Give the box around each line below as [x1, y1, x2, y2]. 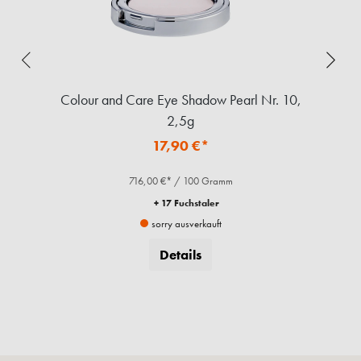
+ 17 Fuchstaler [153, 197, 219, 210]
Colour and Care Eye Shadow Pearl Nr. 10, [60, 90, 301, 110]
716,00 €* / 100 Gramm [128, 174, 233, 189]
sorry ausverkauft [148, 217, 222, 231]
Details [160, 246, 201, 264]
